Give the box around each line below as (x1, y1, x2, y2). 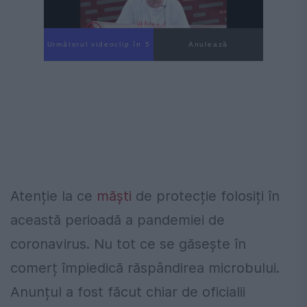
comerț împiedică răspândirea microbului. (10, 260, 280, 277)
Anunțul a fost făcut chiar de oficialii (10, 284, 245, 301)
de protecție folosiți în (132, 188, 280, 205)
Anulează (188, 40, 229, 49)
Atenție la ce (10, 188, 97, 205)
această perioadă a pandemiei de (10, 212, 225, 229)
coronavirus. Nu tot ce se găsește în (10, 236, 246, 253)
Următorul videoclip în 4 (47, 40, 151, 49)
